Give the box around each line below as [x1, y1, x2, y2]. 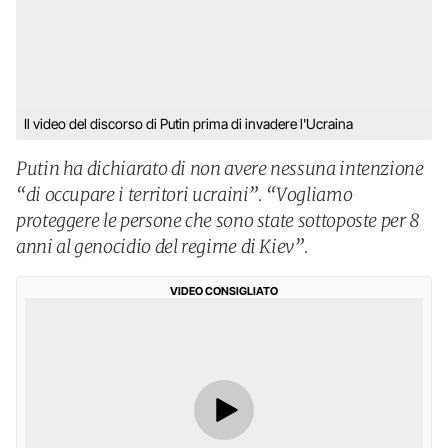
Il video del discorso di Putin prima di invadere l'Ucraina [24, 115, 353, 132]
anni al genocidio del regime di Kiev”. [16, 235, 309, 258]
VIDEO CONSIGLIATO [170, 284, 278, 298]
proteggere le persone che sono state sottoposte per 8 [16, 209, 420, 232]
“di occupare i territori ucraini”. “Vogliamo [16, 183, 353, 206]
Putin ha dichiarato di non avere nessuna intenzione [16, 157, 424, 180]
